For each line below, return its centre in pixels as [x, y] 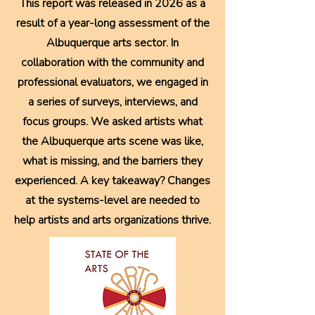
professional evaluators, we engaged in [112, 82]
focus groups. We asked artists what [112, 122]
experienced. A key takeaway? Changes [112, 181]
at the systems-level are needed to [112, 200]
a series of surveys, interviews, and [112, 102]
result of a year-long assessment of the [112, 23]
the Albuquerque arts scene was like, [112, 141]
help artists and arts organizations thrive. [112, 220]
